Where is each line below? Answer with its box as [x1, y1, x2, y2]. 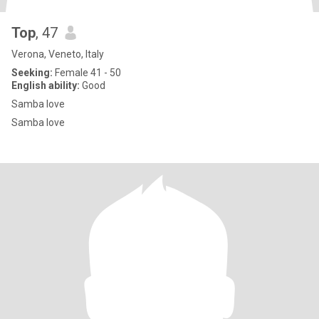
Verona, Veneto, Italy [11, 48, 104, 60]
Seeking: [11, 67, 53, 78]
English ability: [11, 80, 80, 91]
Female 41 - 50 [53, 67, 121, 78]
